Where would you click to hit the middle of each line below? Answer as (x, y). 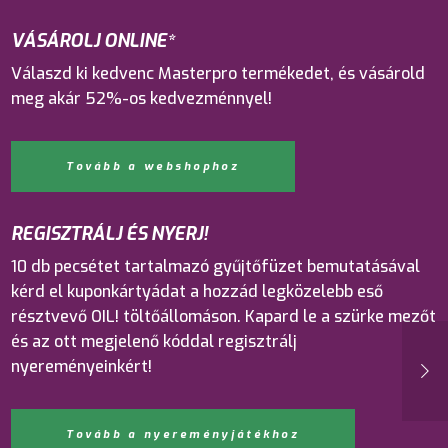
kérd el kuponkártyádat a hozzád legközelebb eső (197, 291)
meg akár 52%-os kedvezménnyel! (142, 99)
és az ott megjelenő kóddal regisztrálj (154, 341)
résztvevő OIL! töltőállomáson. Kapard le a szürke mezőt (224, 316)
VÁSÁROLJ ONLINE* (93, 41)
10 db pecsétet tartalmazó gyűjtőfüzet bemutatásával (216, 266)
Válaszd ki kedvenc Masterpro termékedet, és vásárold (218, 74)
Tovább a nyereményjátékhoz (183, 434)
